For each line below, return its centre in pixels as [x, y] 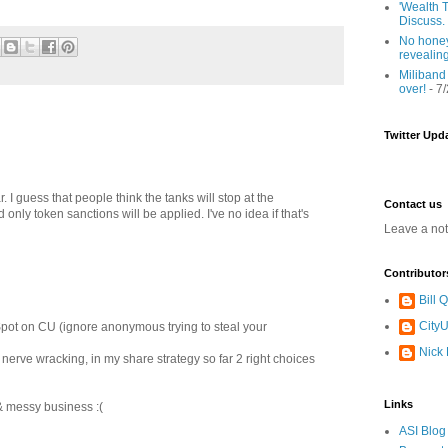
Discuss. [422, 21]
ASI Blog [422, 431]
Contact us [413, 204]
